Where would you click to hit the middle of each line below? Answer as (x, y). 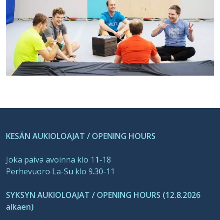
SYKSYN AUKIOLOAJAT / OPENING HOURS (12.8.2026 (103, 195)
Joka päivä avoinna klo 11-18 (58, 160)
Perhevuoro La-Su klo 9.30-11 (60, 171)
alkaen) (20, 207)
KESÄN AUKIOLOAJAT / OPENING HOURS (81, 136)
